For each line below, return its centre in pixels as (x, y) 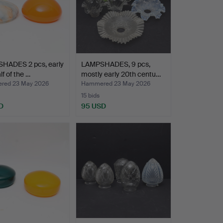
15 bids (90, 96)
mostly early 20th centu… (121, 74)
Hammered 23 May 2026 (115, 84)
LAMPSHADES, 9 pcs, (115, 64)
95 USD (93, 106)
